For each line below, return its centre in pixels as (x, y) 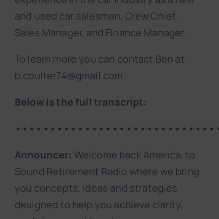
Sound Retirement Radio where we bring (107, 172)
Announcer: (44, 155)
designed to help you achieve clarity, (99, 205)
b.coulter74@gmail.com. (70, 76)
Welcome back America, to (134, 155)
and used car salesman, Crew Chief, (96, 16)
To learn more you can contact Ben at (100, 59)
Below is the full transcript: (81, 102)
